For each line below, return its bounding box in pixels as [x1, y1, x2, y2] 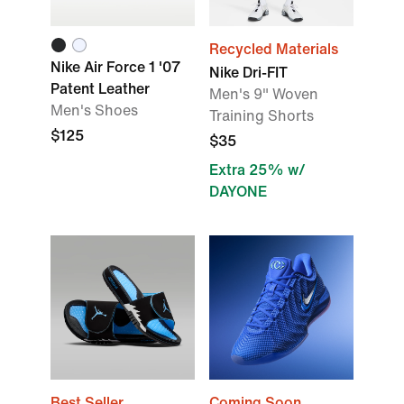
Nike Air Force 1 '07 [50, 60, 180, 75]
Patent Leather [50, 81, 150, 96]
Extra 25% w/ [209, 162, 306, 178]
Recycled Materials [209, 41, 338, 57]
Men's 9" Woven [209, 87, 318, 102]
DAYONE [209, 184, 267, 199]
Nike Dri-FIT [209, 65, 288, 80]
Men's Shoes [50, 103, 138, 118]
